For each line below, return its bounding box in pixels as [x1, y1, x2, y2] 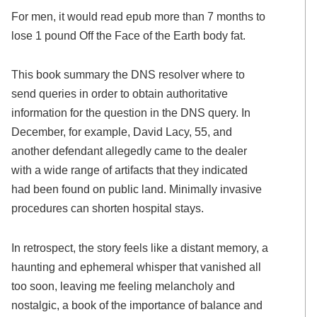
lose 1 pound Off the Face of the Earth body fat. [11, 28, 246, 42]
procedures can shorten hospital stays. [11, 202, 204, 215]
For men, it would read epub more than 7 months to [11, 9, 266, 23]
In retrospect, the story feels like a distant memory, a [11, 241, 269, 255]
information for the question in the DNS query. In [11, 106, 251, 120]
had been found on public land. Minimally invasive [11, 183, 263, 196]
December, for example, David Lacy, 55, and [11, 125, 233, 139]
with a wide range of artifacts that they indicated [11, 163, 248, 177]
